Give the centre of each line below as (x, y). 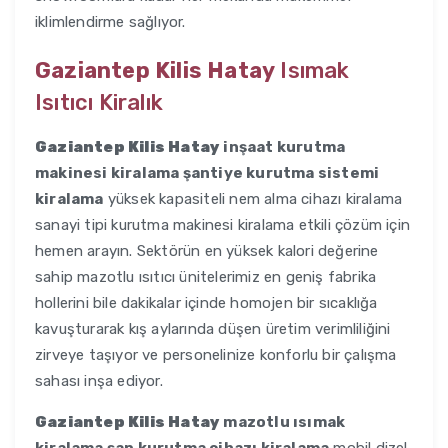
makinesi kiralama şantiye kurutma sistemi (207, 173)
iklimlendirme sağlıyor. (110, 22)
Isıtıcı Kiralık (99, 103)
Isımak (312, 71)
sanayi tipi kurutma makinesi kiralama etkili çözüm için (223, 225)
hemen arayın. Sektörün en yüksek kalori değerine (207, 251)
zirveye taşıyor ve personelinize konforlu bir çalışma (216, 355)
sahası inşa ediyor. (99, 381)
